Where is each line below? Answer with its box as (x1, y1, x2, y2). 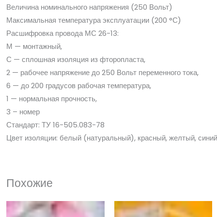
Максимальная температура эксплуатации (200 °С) (6, 15, 181, 25)
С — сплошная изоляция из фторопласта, (6, 54, 145, 64)
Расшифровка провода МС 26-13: (6, 28, 119, 38)
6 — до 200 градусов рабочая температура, (6, 80, 151, 91)
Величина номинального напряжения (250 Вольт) (6, 1, 172, 12)
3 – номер (6, 106, 40, 117)
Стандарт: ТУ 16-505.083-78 (6, 119, 105, 130)
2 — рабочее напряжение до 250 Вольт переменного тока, (6, 67, 199, 77)
